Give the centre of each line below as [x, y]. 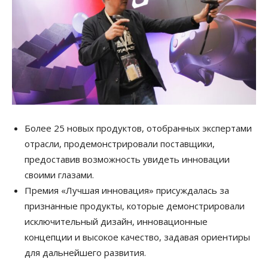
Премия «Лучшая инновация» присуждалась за [127, 190]
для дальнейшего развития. [85, 252]
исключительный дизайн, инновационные [116, 221]
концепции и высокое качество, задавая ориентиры [137, 237]
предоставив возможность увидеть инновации [127, 159]
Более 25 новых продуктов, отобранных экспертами [138, 128]
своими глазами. [59, 174]
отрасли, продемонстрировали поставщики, [120, 143]
